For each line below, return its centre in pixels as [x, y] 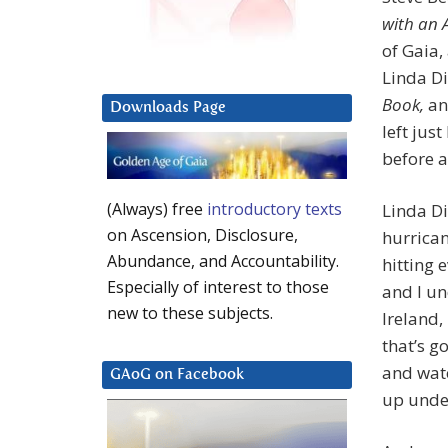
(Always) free [157, 209]
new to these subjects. [190, 313]
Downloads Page [168, 108]
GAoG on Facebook [177, 375]
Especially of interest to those [218, 287]
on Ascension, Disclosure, [202, 235]
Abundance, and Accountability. [223, 261]
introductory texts [274, 209]
